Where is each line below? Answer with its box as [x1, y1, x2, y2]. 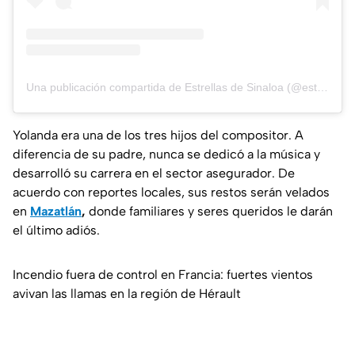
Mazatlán [30, 204, 82, 219]
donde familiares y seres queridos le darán [89, 204, 333, 219]
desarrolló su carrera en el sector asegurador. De [13, 166, 295, 181]
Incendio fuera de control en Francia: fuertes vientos [13, 267, 313, 283]
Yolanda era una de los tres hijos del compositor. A [13, 128, 303, 143]
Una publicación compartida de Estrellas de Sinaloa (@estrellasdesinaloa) [317, 81, 328, 94]
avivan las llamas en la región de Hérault [13, 286, 241, 302]
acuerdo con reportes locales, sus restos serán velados [13, 185, 330, 200]
